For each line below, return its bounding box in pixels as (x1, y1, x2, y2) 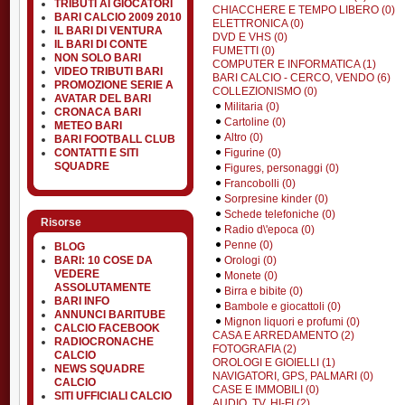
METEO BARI (54, 119, 122, 132)
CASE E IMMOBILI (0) (212, 382, 319, 396)
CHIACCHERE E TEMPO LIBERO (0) (212, 3, 395, 16)
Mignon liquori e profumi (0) (224, 315, 360, 328)
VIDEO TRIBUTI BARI (54, 65, 163, 78)
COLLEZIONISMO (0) (212, 84, 317, 98)
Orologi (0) (224, 253, 277, 267)
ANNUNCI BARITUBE (54, 308, 165, 321)
